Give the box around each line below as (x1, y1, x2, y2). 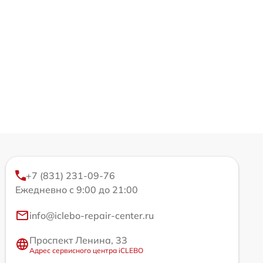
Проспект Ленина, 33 (29, 234, 127, 246)
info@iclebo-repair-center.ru (29, 209, 154, 221)
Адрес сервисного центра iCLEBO (29, 245, 143, 255)
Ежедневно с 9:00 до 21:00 (15, 183, 138, 195)
